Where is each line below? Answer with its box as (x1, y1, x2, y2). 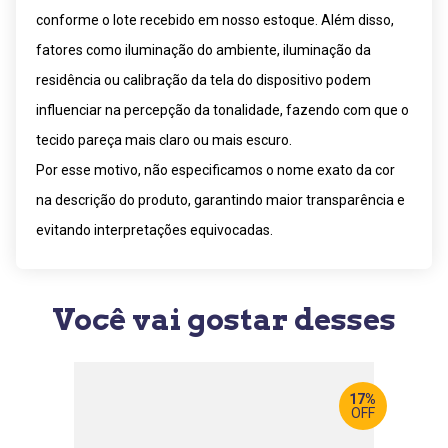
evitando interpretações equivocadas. (36, 221, 273, 238)
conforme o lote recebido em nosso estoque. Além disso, (36, 11, 394, 28)
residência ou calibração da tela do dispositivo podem (36, 71, 371, 88)
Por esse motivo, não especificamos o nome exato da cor (36, 161, 395, 178)
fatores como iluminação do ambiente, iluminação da (36, 41, 371, 58)
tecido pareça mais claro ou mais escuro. (36, 131, 292, 148)
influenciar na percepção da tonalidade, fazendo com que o (36, 101, 409, 118)
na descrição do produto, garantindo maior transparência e (36, 191, 405, 208)
